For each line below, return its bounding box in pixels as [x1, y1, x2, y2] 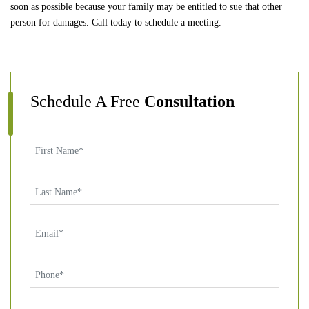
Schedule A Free [30, 92, 144, 110]
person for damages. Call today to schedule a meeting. [10, 17, 221, 28]
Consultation [144, 92, 235, 110]
